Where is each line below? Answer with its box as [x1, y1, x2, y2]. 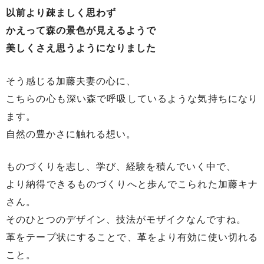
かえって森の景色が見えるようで [6, 25, 156, 36]
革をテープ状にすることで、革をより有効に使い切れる [6, 232, 258, 243]
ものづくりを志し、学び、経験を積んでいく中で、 [6, 161, 236, 172]
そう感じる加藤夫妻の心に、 [6, 75, 136, 86]
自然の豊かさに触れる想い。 [6, 128, 136, 139]
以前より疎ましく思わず [6, 8, 116, 18]
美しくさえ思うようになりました [6, 43, 156, 54]
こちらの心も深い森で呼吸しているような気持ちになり [6, 93, 258, 104]
